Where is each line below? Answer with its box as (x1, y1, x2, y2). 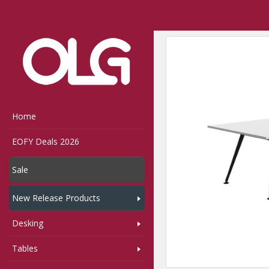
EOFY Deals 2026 (12, 136, 79, 148)
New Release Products (12, 192, 100, 204)
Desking (12, 217, 43, 229)
